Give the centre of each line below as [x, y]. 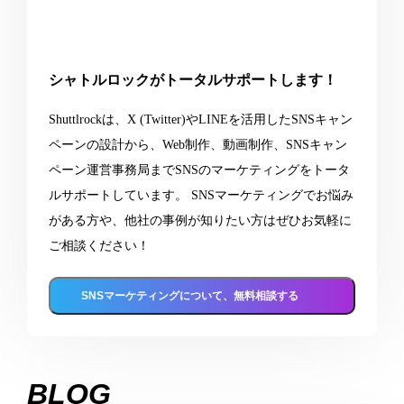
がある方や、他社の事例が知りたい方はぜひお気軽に [200, 221]
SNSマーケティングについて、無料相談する [195, 296]
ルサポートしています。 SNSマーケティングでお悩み [201, 196]
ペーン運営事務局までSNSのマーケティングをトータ [199, 170]
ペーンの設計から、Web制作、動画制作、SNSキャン [197, 145]
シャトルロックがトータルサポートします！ [193, 80]
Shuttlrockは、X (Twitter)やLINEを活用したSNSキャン [200, 120]
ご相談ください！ [99, 246]
